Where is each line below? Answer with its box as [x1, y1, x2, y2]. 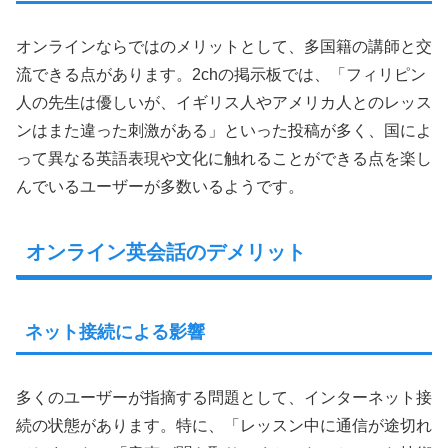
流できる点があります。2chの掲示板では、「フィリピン [16, 65, 426, 83]
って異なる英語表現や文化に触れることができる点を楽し [16, 149, 432, 167]
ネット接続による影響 [25, 322, 205, 343]
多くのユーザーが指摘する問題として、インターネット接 [16, 389, 432, 407]
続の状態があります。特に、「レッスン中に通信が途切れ [16, 417, 432, 435]
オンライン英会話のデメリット [26, 240, 306, 263]
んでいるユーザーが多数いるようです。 [16, 177, 304, 195]
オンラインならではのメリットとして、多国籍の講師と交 [16, 37, 432, 55]
